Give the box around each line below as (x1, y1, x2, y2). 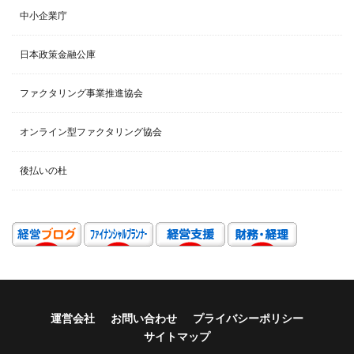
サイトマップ (144, 331, 210, 343)
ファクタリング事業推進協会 (20, 88, 143, 98)
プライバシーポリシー (193, 313, 303, 325)
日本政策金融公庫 (20, 49, 96, 59)
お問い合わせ (111, 313, 177, 325)
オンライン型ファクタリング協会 (20, 126, 162, 137)
